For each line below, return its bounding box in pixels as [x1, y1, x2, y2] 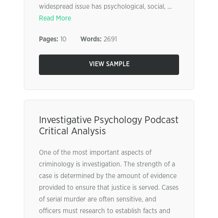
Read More [39, 15, 71, 22]
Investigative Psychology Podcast [39, 115, 179, 125]
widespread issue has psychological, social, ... [39, 3, 172, 10]
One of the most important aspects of [39, 149, 151, 156]
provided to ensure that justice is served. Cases [39, 184, 179, 191]
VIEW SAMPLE [89, 61, 129, 68]
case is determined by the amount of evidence [39, 173, 177, 180]
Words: [80, 36, 102, 43]
